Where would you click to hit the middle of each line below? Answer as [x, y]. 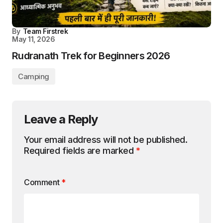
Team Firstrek [45, 31]
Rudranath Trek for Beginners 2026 [91, 56]
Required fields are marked [80, 150]
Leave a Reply [61, 119]
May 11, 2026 [34, 39]
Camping [34, 76]
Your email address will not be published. [106, 139]
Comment [43, 182]
